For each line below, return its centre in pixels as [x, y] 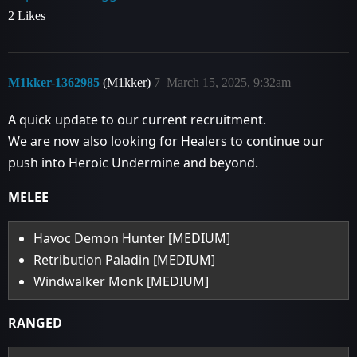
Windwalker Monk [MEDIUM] [122, 281]
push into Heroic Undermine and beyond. [133, 163]
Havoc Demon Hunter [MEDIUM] [132, 238]
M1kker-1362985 [54, 82]
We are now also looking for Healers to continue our [166, 141]
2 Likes [27, 16]
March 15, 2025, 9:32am [229, 82]
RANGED [35, 323]
